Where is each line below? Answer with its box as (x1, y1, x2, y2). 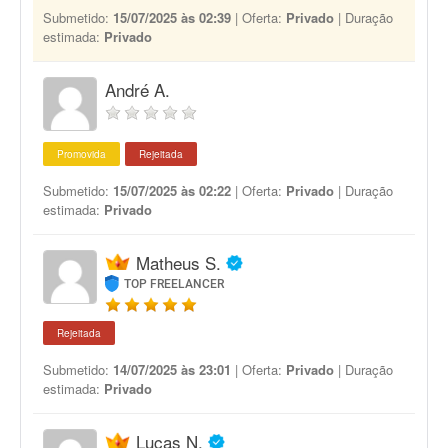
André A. (105, 77, 170, 102)
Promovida (57, 147, 106, 161)
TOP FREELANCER (124, 277, 225, 291)
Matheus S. (136, 250, 221, 275)
